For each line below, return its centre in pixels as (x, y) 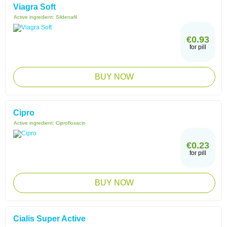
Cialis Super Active (49, 219)
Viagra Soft (34, 7)
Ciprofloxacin (71, 123)
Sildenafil (66, 17)
